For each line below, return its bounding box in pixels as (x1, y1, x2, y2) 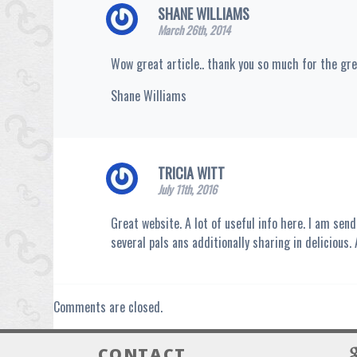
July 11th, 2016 (158, 180, 218, 198)
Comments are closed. (53, 296, 163, 316)
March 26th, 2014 (158, 21, 231, 38)
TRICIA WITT (158, 162, 226, 183)
